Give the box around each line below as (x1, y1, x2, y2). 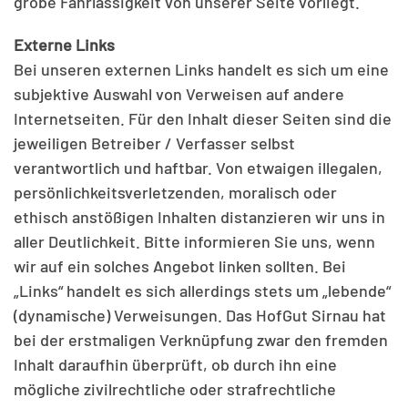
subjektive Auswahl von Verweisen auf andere (14, 84, 344, 104)
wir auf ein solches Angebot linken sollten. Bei (14, 256, 346, 276)
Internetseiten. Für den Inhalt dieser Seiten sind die (14, 108, 392, 128)
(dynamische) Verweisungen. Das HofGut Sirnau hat (14, 305, 386, 325)
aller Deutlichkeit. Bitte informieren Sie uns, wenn (14, 231, 375, 251)
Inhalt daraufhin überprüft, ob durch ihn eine (14, 354, 337, 374)
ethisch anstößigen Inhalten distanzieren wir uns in (14, 207, 385, 227)
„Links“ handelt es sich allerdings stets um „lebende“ (14, 280, 391, 301)
